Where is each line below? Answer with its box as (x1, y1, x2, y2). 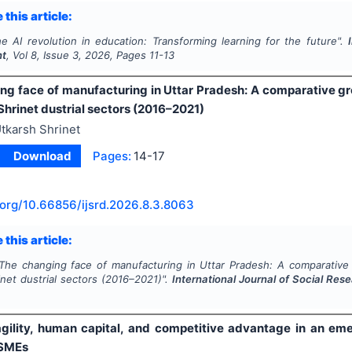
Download (13, 148, 72, 163)
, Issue (37, 49, 73, 62)
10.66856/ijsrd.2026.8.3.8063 (22, 197, 194, 213)
